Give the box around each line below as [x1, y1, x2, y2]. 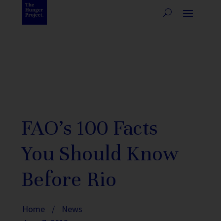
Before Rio [21, 167, 116, 192]
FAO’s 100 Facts [21, 115, 157, 141]
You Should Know [21, 141, 180, 166]
